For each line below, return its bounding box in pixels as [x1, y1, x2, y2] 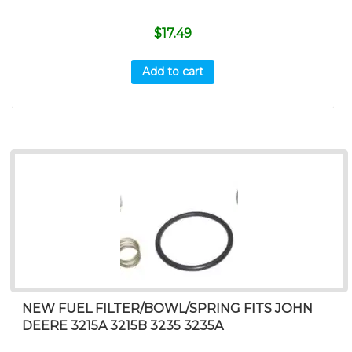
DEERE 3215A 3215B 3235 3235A [22, 317, 224, 333]
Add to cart [141, 64, 203, 79]
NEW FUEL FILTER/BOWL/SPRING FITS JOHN [22, 300, 313, 316]
